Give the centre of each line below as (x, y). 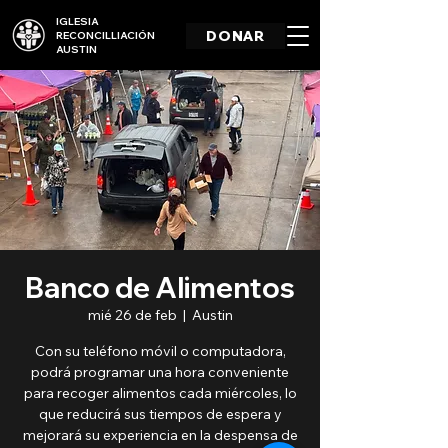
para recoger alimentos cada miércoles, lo (160, 393)
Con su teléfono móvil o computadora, (160, 351)
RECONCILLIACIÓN (105, 35)
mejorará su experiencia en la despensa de (160, 435)
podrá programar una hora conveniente (160, 372)
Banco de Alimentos (160, 287)
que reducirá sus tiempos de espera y (160, 414)
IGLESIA (77, 21)
